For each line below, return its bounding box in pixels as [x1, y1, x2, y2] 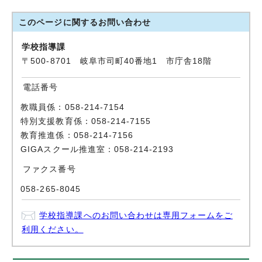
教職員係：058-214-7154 [20, 103, 125, 112]
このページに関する [19, 18, 98, 27]
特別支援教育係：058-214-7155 [20, 117, 151, 126]
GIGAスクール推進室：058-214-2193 [20, 145, 174, 154]
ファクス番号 [23, 165, 76, 174]
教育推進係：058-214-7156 [20, 131, 133, 140]
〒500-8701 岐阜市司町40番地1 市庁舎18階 [22, 57, 212, 66]
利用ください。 [22, 225, 84, 235]
